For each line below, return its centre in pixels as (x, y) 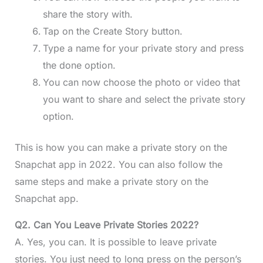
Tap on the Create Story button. (112, 31)
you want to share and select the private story (144, 100)
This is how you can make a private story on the (121, 148)
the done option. (79, 65)
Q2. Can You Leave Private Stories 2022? (106, 225)
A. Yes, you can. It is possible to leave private (115, 242)
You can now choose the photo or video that (141, 82)
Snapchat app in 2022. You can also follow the (118, 165)
